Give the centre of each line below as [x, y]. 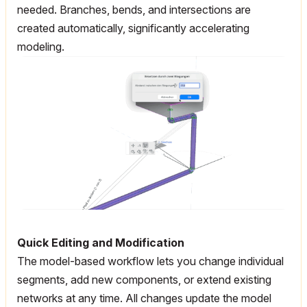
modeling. [41, 46]
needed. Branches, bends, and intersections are [134, 9]
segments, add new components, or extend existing [144, 280]
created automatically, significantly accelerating [133, 28]
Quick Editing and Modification [101, 243]
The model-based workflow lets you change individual [150, 261]
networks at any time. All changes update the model [144, 298]
